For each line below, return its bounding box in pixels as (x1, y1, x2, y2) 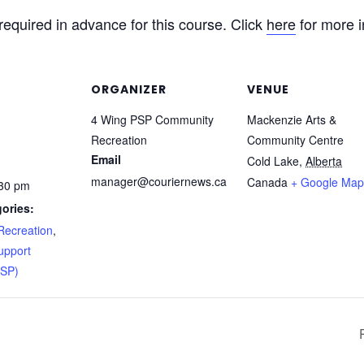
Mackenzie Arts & (247, 111, 336, 128)
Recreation (91, 132, 147, 149)
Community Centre (247, 132, 344, 149)
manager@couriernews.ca (91, 173, 227, 190)
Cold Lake (247, 153, 299, 170)
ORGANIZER (91, 81, 167, 98)
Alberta (305, 153, 342, 170)
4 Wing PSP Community (91, 111, 214, 128)
